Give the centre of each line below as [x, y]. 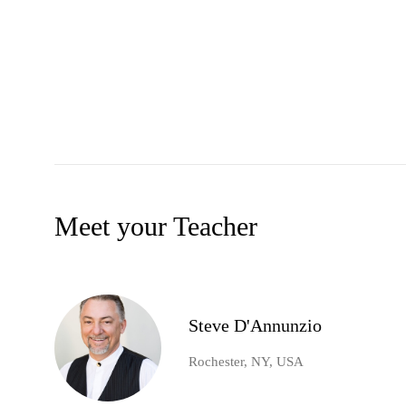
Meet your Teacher [156, 227]
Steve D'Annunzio [255, 326]
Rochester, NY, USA [246, 362]
